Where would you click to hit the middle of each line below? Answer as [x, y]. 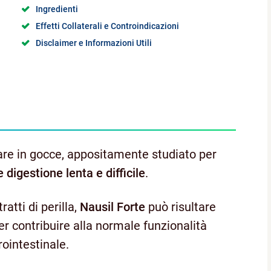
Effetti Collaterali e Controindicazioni [108, 26]
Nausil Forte [113, 207]
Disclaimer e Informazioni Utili [94, 43]
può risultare [181, 207]
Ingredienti [57, 9]
